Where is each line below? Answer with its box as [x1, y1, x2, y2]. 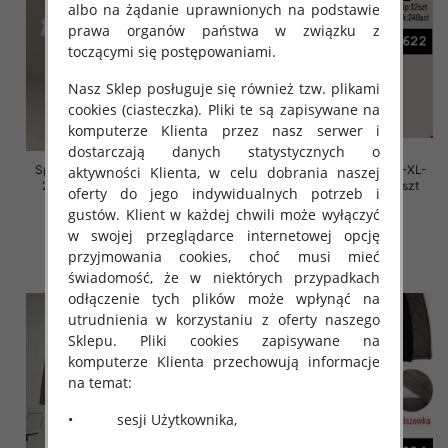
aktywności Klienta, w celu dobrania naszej [67, 162, 381, 182]
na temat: [67, 372, 132, 392]
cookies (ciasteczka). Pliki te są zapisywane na [67, 99, 381, 119]
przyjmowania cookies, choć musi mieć [67, 246, 381, 266]
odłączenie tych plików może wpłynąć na [67, 288, 381, 308]
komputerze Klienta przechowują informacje [67, 351, 381, 371]
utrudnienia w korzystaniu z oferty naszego [67, 309, 381, 329]
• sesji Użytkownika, [67, 409, 237, 429]
